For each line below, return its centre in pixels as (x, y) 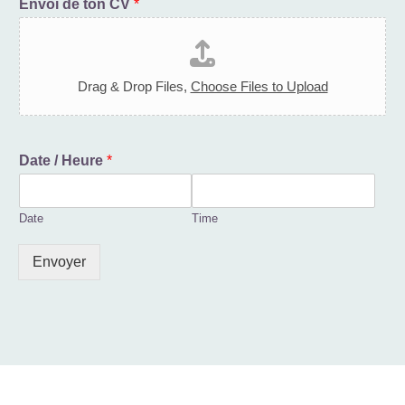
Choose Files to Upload (259, 86)
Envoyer (59, 261)
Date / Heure (63, 160)
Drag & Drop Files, (134, 86)
